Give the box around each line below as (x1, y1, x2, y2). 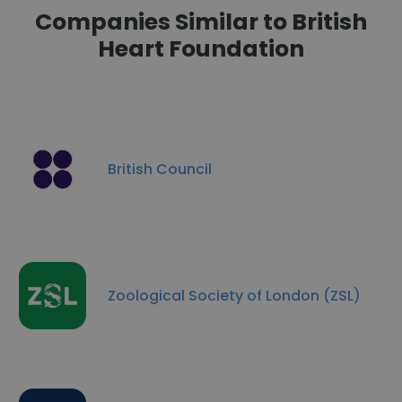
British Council (108, 158, 212, 179)
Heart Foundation (98, 33, 304, 65)
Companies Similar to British (35, 6, 367, 38)
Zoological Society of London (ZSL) (108, 284, 361, 306)
